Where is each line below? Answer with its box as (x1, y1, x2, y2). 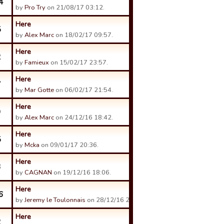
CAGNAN (24, 168, 52, 177)
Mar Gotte (24, 85, 54, 94)
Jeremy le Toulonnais (24, 195, 85, 204)
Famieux (24, 58, 49, 67)
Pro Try (24, 3, 45, 12)
